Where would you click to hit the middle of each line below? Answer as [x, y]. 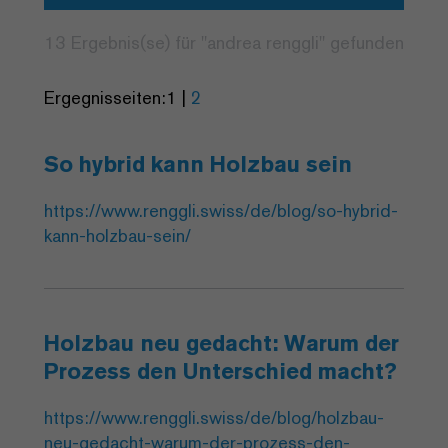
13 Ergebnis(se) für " [125, 42]
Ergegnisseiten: [105, 97]
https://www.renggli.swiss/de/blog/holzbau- [214, 417]
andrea [234, 42]
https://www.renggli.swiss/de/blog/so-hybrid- [221, 210]
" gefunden [361, 42]
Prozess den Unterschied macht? [220, 371]
